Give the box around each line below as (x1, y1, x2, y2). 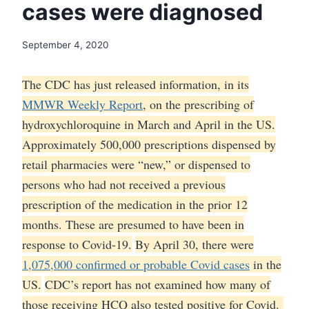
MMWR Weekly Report (22, 96, 143, 113)
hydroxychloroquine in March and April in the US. (22, 116, 275, 133)
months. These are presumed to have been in (22, 216, 244, 233)
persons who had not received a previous (22, 176, 226, 193)
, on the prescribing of (143, 96, 254, 113)
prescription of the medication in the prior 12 (22, 196, 248, 213)
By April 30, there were (135, 236, 254, 253)
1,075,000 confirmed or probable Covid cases (22, 256, 250, 273)
